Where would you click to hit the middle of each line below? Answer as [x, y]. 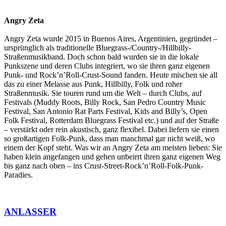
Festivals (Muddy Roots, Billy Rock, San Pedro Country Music [105, 102]
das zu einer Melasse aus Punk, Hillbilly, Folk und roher [93, 84]
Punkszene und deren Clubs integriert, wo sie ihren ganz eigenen [107, 66]
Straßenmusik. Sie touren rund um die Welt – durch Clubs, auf [103, 93]
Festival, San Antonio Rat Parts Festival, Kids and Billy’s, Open [106, 111]
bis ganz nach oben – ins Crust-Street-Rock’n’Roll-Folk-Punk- [104, 166]
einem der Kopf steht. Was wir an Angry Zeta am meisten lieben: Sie [113, 148]
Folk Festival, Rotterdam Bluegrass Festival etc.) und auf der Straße [111, 121]
